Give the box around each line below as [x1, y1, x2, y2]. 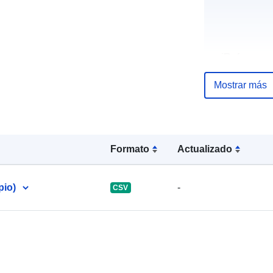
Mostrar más [213, 79, 267, 90]
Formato [110, 143, 149, 154]
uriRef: [211, 51, 243, 62]
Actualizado [177, 143, 233, 154]
